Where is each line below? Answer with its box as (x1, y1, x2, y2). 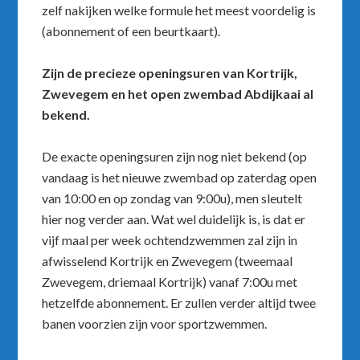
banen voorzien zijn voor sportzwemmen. (42, 316, 268, 332)
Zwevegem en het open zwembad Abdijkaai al (42, 86, 314, 102)
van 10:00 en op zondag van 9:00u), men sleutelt (42, 190, 303, 207)
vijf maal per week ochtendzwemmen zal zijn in (42, 232, 298, 248)
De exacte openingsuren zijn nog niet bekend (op (42, 149, 308, 165)
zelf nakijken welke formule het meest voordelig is (42, 2, 317, 18)
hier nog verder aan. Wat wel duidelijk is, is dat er (42, 211, 306, 227)
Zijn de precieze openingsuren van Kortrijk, (42, 65, 298, 81)
